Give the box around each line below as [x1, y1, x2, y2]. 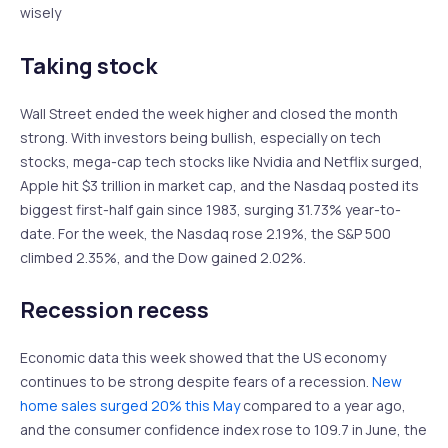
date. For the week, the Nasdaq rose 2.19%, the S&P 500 [20, 223, 391, 243]
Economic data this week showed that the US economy [20, 348, 386, 368]
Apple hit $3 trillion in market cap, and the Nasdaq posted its [20, 175, 419, 195]
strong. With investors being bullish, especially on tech [20, 127, 381, 147]
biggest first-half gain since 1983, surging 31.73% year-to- [20, 199, 401, 219]
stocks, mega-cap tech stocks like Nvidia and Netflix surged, [20, 151, 423, 171]
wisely [20, 3, 61, 23]
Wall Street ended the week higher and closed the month [20, 103, 398, 123]
